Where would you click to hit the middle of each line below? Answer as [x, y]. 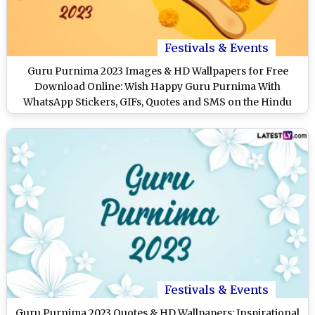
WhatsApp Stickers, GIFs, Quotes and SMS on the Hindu [157, 102]
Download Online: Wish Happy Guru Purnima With [157, 86]
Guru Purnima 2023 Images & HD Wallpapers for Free [157, 71]
